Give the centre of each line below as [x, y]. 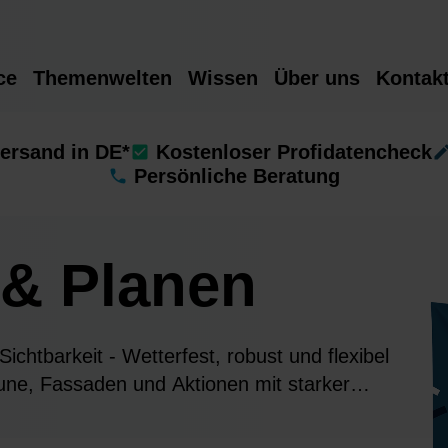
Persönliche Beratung [237, 176]
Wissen [223, 78]
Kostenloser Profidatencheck [293, 152]
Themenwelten [102, 78]
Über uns [317, 78]
